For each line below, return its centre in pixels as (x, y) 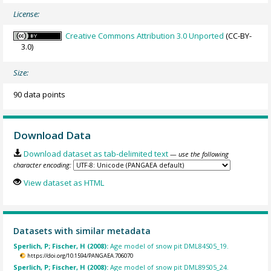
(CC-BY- (238, 36)
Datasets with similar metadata (82, 230)
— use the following (199, 154)
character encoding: (43, 165)
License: (27, 14)
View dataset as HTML (64, 183)
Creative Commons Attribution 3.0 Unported (145, 36)
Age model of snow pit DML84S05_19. (170, 246)
